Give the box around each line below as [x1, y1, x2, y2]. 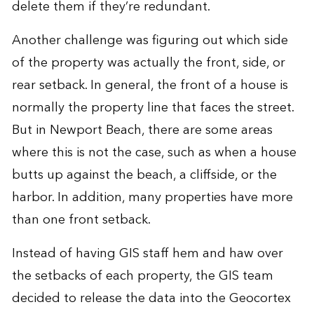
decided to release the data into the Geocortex [11, 287, 291, 309]
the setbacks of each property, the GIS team [11, 264, 273, 287]
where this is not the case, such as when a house [11, 141, 296, 163]
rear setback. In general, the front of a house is [11, 74, 288, 96]
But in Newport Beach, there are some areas [11, 118, 273, 141]
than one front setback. [11, 208, 151, 231]
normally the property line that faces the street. [11, 96, 294, 118]
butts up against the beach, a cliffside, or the [11, 163, 277, 186]
